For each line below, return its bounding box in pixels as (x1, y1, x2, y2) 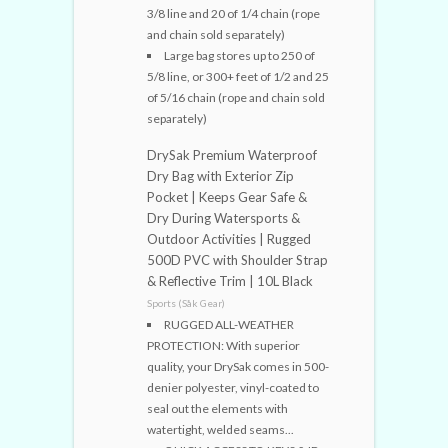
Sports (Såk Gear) (147, 297, 225, 310)
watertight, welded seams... (147, 422, 294, 438)
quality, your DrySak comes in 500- (147, 359, 329, 375)
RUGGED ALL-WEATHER (164, 317, 294, 333)
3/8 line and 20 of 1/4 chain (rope (147, 6, 320, 22)
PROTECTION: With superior (147, 338, 300, 354)
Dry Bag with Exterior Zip (147, 168, 294, 185)
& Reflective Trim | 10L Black (147, 273, 313, 290)
